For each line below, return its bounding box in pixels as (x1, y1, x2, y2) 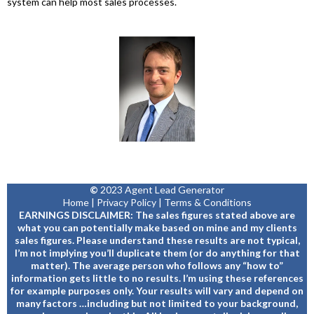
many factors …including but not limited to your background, (16, 297, 298, 310)
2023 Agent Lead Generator (98, 184, 224, 196)
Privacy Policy (96, 196, 156, 209)
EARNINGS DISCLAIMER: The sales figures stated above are (19, 209, 295, 221)
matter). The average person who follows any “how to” (31, 259, 283, 272)
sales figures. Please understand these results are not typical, (14, 234, 300, 247)
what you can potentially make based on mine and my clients (17, 221, 297, 234)
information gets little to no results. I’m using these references (11, 272, 303, 285)
